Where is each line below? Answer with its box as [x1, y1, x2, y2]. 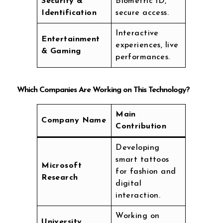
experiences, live [115, 41, 179, 49]
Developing [115, 144, 160, 152]
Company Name [41, 116, 107, 125]
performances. [115, 53, 170, 61]
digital [115, 180, 142, 188]
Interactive [115, 29, 159, 37]
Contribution [115, 122, 167, 131]
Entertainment [41, 35, 100, 43]
